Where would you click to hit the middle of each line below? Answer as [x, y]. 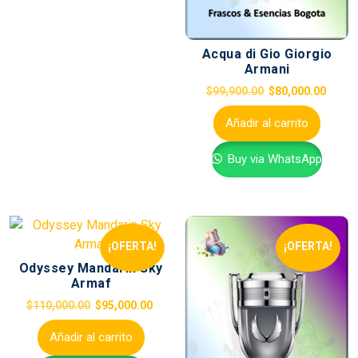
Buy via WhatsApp [274, 159]
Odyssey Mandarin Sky [91, 268]
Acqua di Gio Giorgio [267, 54]
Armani [267, 70]
